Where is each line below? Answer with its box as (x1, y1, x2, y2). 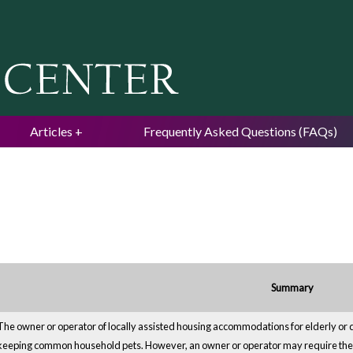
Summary (271, 281, 314, 295)
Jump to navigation (125, 3, 228, 18)
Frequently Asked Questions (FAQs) (143, 124, 337, 139)
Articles (30, 124, 72, 139)
